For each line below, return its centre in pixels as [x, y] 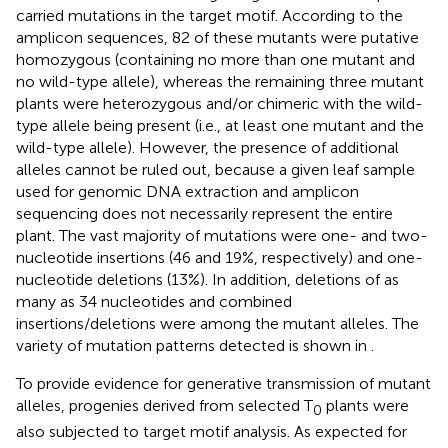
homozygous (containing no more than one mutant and [215, 59]
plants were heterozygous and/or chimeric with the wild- [219, 103]
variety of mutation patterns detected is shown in [193, 345]
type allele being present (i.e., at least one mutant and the [220, 125]
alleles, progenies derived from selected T [164, 405]
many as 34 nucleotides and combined [154, 301]
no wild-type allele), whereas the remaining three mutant [220, 81]
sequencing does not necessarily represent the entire [204, 213]
